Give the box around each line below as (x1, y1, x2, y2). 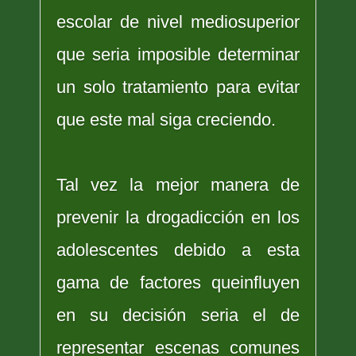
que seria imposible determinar (56, 44, 300, 64)
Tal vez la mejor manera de (56, 174, 300, 195)
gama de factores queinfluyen (56, 272, 300, 292)
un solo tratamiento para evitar (56, 76, 300, 97)
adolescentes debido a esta (56, 239, 300, 260)
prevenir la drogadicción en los (56, 207, 300, 227)
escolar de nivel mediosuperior (56, 11, 300, 32)
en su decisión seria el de (56, 304, 300, 325)
